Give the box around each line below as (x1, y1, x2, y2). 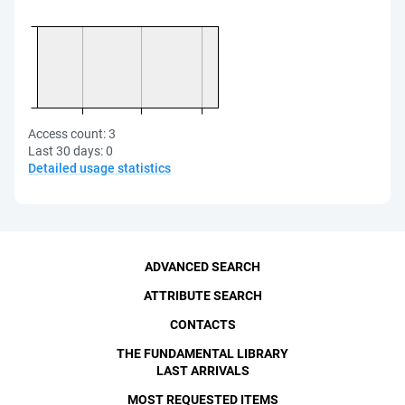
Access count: (28, 127, 106, 141)
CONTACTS (169, 317, 236, 332)
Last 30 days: (28, 144, 103, 158)
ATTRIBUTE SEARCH (143, 288, 262, 303)
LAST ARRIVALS (155, 363, 250, 378)
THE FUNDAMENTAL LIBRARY (117, 346, 288, 361)
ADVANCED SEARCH (145, 259, 260, 274)
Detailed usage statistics (28, 161, 171, 175)
